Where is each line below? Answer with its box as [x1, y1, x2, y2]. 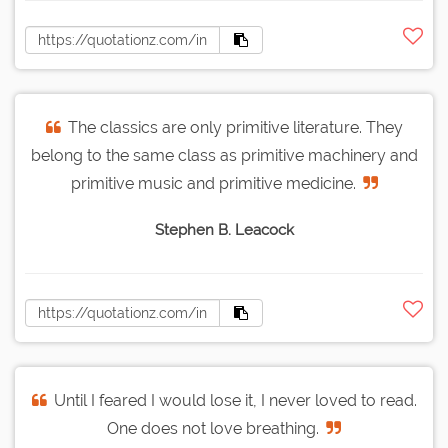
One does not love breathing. [107, 419, 319, 439]
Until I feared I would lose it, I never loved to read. [53, 391, 417, 411]
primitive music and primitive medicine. [70, 174, 356, 194]
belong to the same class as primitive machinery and [30, 146, 418, 166]
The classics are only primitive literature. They [67, 118, 403, 138]
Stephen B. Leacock [154, 221, 294, 240]
